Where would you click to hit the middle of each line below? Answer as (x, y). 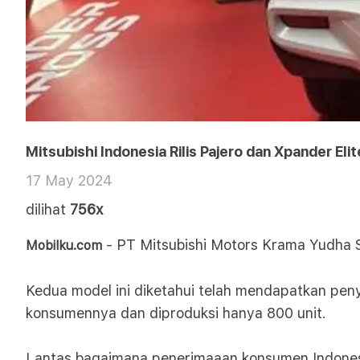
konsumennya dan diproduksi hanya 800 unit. (176, 313)
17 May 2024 (69, 180)
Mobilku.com (64, 245)
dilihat (46, 209)
